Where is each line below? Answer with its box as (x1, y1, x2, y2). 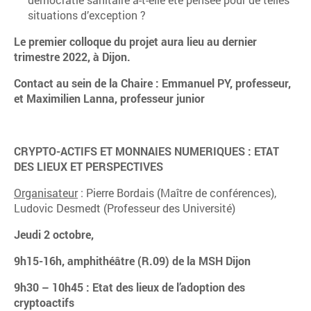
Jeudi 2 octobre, (14, 227, 94, 242)
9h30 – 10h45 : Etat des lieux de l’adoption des (14, 280, 245, 294)
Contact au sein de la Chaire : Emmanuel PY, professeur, (14, 76, 291, 90)
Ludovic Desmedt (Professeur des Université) (14, 201, 235, 215)
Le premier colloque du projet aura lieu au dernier (14, 34, 257, 49)
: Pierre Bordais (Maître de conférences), (78, 185, 276, 200)
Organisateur (14, 185, 78, 200)
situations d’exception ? (28, 8, 146, 22)
